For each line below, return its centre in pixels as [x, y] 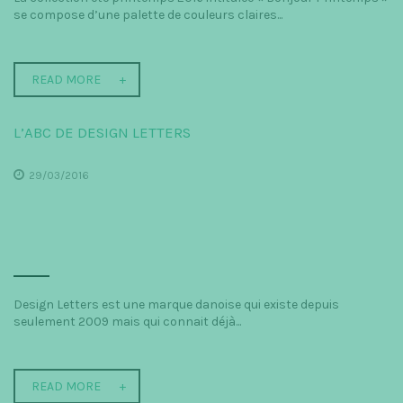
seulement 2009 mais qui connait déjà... [127, 321]
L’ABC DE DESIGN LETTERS [102, 132]
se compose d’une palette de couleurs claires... [148, 14]
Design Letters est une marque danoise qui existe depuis [176, 304]
